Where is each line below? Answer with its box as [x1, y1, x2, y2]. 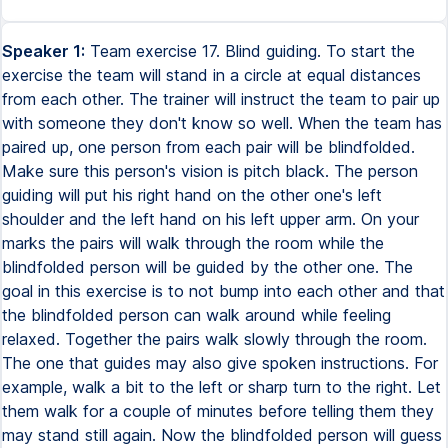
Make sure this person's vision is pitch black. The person [2, 161, 418, 181]
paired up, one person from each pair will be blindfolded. [2, 137, 415, 157]
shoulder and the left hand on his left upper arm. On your [2, 209, 419, 229]
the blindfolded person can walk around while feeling [2, 305, 391, 325]
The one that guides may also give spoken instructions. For [2, 353, 438, 373]
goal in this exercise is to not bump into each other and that [2, 281, 445, 301]
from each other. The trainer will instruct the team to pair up [2, 89, 440, 109]
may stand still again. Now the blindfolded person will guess [2, 425, 442, 445]
